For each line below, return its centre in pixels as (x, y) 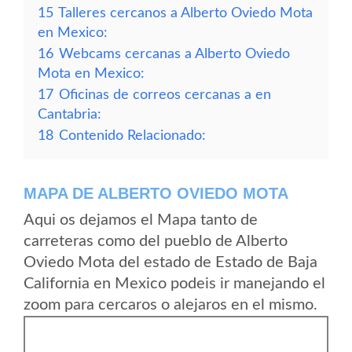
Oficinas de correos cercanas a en (165, 95)
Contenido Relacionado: (132, 136)
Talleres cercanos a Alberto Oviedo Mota (185, 13)
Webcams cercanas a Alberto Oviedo (174, 54)
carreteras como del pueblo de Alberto (156, 241)
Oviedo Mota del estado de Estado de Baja (170, 262)
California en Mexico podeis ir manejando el (174, 284)
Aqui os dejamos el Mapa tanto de (141, 220)
